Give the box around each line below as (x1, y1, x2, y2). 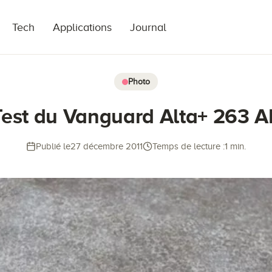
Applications (53, 21, 112, 33)
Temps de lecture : (152, 141, 225, 151)
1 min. (225, 141, 246, 151)
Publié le (36, 141, 70, 151)
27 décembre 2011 (70, 141, 143, 151)
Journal (130, 21, 166, 33)
